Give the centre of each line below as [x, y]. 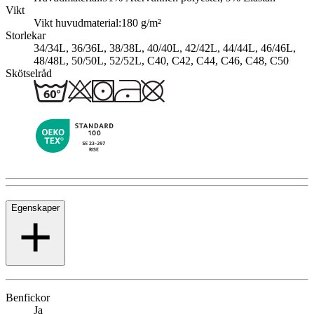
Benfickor [28, 297]
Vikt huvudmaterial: [77, 22]
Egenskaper [35, 208]
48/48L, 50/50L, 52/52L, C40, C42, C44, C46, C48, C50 [161, 60]
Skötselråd [29, 73]
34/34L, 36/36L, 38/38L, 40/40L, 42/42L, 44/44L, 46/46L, [165, 48]
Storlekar [26, 35]
